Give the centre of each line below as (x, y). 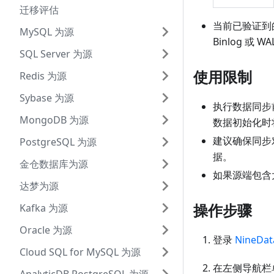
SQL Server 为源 (56, 54)
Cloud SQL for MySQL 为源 (80, 252)
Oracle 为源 (46, 230)
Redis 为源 (43, 76)
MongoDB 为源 (54, 120)
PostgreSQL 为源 (58, 142)
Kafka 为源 (44, 208)
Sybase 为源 (47, 98)
